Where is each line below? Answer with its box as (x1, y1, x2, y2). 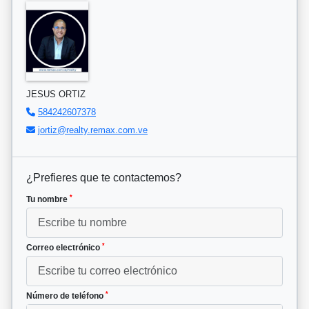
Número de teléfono (26, 291, 106, 301)
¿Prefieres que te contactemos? (26, 172, 181, 184)
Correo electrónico (26, 243, 102, 253)
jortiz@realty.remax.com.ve (38, 125, 148, 136)
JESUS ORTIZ (26, 89, 86, 100)
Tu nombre (26, 195, 70, 205)
